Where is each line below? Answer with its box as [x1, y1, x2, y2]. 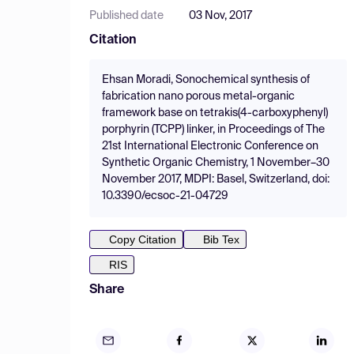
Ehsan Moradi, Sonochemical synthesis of [102, 74, 310, 85]
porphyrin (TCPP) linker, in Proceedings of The [102, 124, 325, 135]
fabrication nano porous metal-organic [102, 91, 295, 102]
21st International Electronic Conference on [102, 141, 318, 152]
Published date [89, 10, 164, 21]
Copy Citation [109, 233, 176, 246]
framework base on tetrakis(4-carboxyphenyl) [102, 107, 328, 119]
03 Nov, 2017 [189, 10, 252, 21]
